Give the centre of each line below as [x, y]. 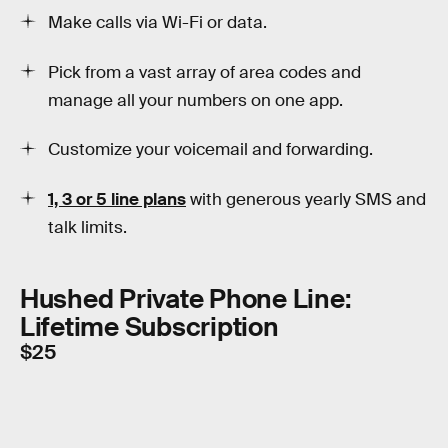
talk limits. [87, 227]
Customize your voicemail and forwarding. [210, 150]
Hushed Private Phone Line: [186, 299]
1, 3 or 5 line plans [117, 199]
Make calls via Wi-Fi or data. [157, 23]
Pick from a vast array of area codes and [204, 72]
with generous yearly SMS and [306, 199]
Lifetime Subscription [149, 327]
